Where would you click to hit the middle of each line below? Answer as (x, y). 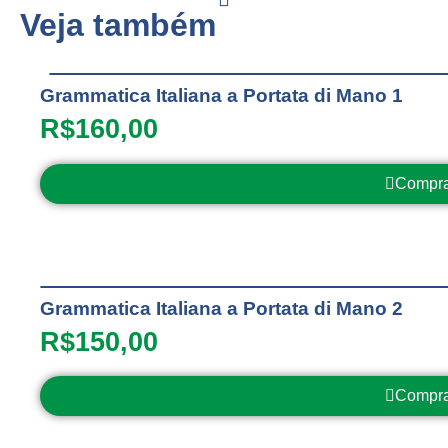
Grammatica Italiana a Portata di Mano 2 (221, 308)
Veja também (118, 25)
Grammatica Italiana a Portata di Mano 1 (221, 96)
